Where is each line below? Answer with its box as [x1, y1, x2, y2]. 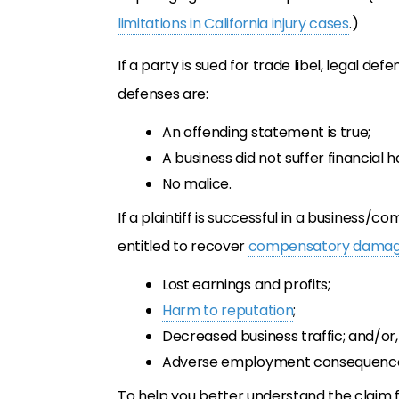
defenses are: [118, 84, 208, 104]
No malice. [162, 174, 232, 194]
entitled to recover [118, 236, 248, 256]
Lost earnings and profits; [162, 274, 330, 295]
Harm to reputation [162, 300, 294, 321]
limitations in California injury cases [118, 13, 349, 34]
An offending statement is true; [162, 122, 371, 142]
